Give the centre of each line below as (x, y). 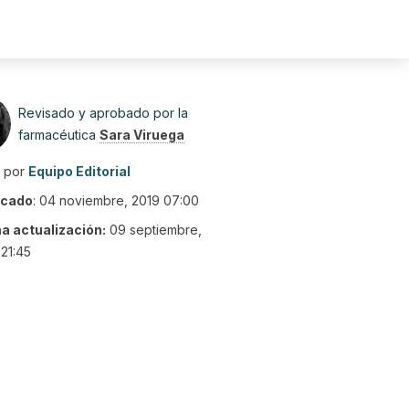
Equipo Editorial (79, 171)
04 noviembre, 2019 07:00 (119, 200)
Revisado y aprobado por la (103, 113)
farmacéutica (59, 135)
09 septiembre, (156, 230)
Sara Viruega (142, 135)
